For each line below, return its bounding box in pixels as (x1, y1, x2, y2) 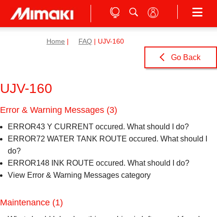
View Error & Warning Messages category (8, 171, 151, 179)
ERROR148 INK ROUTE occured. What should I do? (8, 159, 189, 167)
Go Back (169, 53, 201, 62)
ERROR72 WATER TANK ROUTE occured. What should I (8, 135, 207, 143)
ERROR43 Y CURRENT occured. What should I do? (8, 123, 189, 131)
